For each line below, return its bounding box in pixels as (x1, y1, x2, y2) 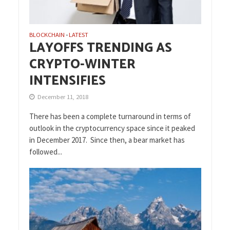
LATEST (68, 30, 88, 39)
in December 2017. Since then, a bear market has (29, 135, 185, 145)
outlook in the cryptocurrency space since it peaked (29, 123, 195, 133)
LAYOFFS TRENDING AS (29, 37, 172, 59)
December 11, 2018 (37, 92, 88, 101)
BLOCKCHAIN (29, 30, 65, 39)
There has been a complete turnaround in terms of (29, 111, 191, 121)
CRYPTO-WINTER (29, 53, 136, 75)
